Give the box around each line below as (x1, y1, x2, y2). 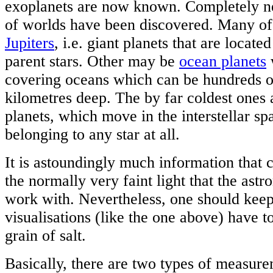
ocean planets (179, 52, 266, 71)
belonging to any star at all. (5, 126, 180, 144)
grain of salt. (5, 227, 86, 245)
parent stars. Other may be (5, 52, 179, 71)
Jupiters (5, 34, 54, 52)
